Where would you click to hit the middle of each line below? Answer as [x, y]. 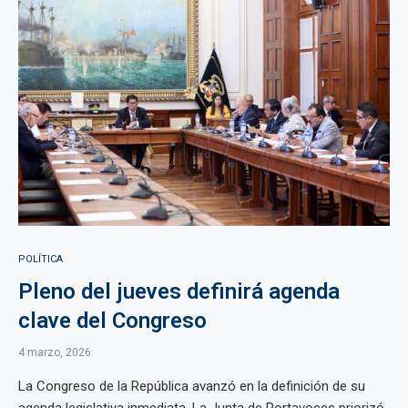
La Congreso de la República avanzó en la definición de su [192, 386]
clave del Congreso [112, 321]
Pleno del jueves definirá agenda [179, 291]
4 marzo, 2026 [55, 352]
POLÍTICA [41, 259]
